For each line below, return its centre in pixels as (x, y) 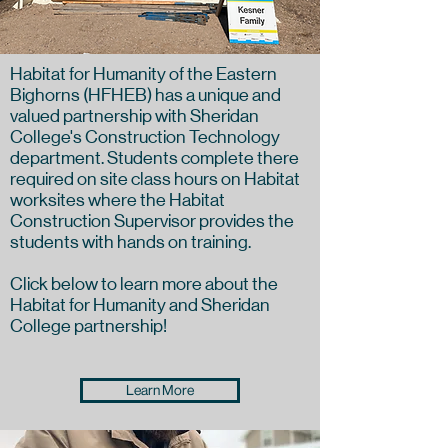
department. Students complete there (154, 158)
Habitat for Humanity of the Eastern (143, 74)
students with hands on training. (132, 242)
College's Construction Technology (145, 137)
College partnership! (88, 326)
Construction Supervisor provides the (152, 221)
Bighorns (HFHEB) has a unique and (145, 95)
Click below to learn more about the (144, 284)
